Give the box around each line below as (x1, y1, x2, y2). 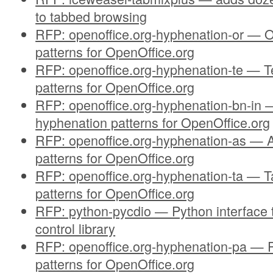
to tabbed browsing (35, 7, 147, 26)
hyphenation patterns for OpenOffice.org (35, 113, 271, 132)
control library (35, 219, 116, 238)
